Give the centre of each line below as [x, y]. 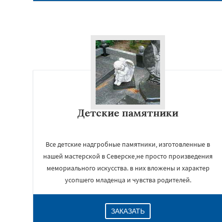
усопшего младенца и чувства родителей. [128, 180]
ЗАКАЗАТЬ [128, 211]
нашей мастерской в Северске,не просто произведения [128, 156]
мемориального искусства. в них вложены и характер [128, 168]
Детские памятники [128, 113]
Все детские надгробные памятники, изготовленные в [128, 144]
